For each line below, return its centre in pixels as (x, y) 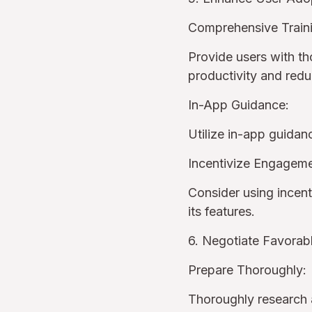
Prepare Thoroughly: (247, 270)
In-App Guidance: (239, 105)
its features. (225, 211)
